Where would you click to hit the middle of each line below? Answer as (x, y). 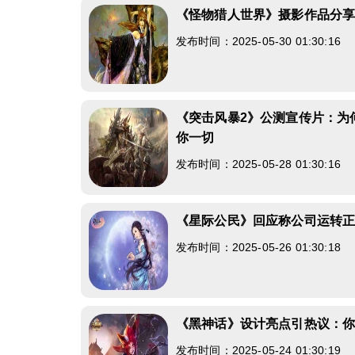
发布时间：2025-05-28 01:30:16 (258, 164)
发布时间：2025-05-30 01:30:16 (258, 41)
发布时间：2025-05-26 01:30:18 (258, 247)
